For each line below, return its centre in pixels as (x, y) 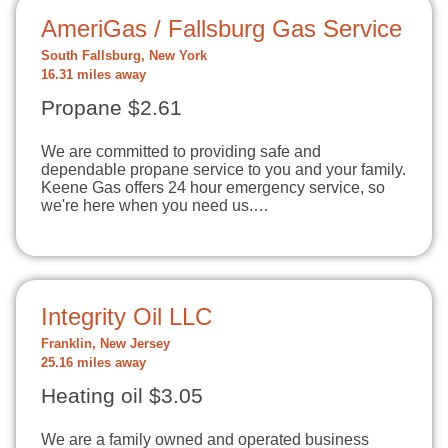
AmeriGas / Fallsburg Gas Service (221, 28)
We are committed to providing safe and (181, 151)
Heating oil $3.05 (122, 396)
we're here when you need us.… (155, 205)
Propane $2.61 (111, 108)
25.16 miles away (93, 363)
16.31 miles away (93, 75)
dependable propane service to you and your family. (223, 169)
